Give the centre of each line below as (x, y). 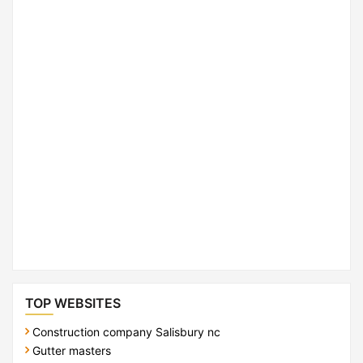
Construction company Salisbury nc (126, 331)
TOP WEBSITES (73, 303)
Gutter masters (72, 350)
